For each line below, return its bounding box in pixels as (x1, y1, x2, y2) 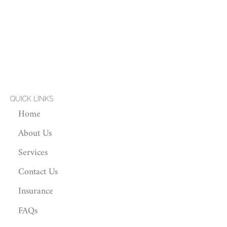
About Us (18, 125, 52, 141)
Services (18, 144, 48, 161)
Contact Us (18, 164, 58, 180)
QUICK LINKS (10, 95, 53, 103)
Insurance (18, 183, 53, 200)
